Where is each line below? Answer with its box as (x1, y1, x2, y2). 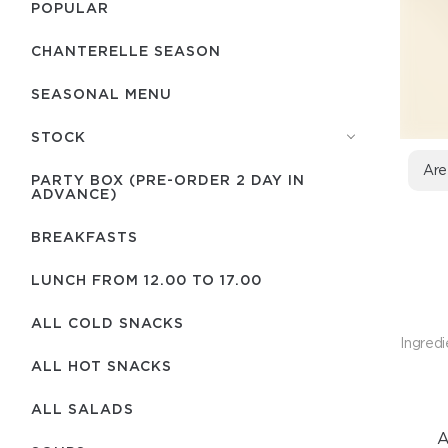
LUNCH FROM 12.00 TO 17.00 (31, 272, 262, 287)
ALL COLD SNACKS (31, 315, 184, 330)
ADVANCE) (31, 186, 118, 201)
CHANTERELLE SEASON (31, 43, 221, 58)
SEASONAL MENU (31, 86, 172, 101)
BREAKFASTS (31, 229, 138, 244)
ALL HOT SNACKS (31, 358, 172, 373)
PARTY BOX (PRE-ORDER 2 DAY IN (31, 172, 305, 187)
